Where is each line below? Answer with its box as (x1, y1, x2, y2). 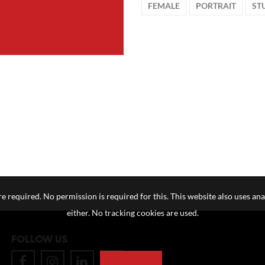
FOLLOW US (11, 232, 67, 246)
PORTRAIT (196, 1, 236, 11)
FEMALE (148, 1, 180, 11)
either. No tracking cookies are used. (66, 208, 199, 218)
